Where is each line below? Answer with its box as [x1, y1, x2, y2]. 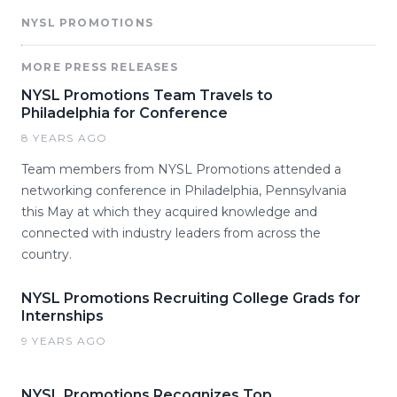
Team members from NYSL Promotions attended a [21, 161, 341, 177]
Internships [21, 307, 104, 324]
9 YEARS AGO [21, 334, 107, 347]
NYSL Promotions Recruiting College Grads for [21, 290, 361, 307]
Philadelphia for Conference [21, 105, 228, 121]
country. [21, 246, 72, 262]
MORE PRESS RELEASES [21, 60, 178, 74]
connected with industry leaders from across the [21, 225, 321, 241]
